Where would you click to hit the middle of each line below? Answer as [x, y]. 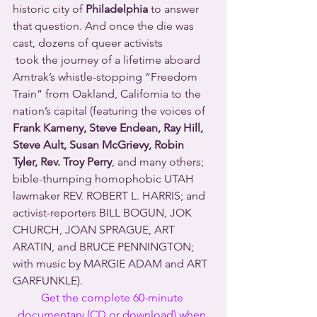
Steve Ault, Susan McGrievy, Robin [100, 144]
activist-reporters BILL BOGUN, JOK [104, 212]
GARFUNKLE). [48, 280]
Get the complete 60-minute [113, 297]
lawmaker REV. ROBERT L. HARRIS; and [110, 195]
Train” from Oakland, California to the [108, 93]
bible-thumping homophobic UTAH [105, 178]
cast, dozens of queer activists [89, 42]
